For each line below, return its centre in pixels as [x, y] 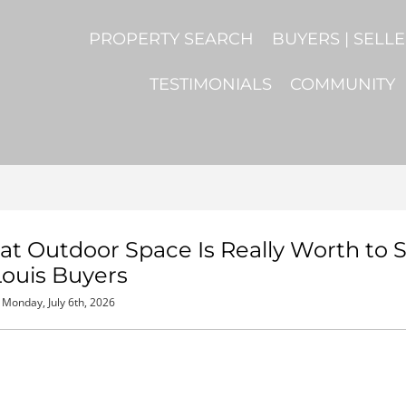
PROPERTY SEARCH [171, 39]
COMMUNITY [343, 84]
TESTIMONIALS [211, 84]
